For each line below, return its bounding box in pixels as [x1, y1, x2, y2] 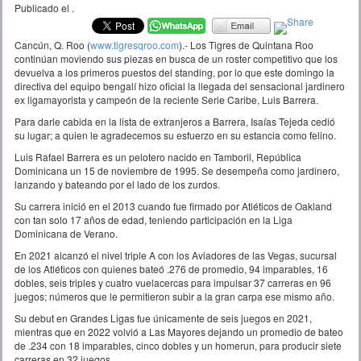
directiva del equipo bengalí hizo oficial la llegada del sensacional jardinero [15, 78, 345, 93]
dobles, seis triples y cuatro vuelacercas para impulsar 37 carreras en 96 [15, 275, 331, 289]
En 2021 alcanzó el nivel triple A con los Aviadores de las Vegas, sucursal [15, 247, 337, 262]
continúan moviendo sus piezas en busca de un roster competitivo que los [15, 51, 338, 65]
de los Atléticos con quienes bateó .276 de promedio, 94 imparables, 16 [15, 261, 328, 276]
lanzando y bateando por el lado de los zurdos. [15, 176, 220, 191]
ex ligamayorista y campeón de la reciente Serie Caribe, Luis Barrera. [15, 92, 318, 106]
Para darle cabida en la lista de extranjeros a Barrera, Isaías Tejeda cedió [15, 114, 335, 128]
